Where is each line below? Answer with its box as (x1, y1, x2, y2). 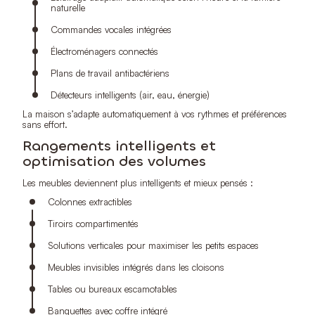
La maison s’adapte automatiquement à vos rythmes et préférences (22, 108, 287, 120)
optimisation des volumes (22, 151, 206, 171)
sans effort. (22, 118, 67, 130)
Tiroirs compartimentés (48, 217, 139, 229)
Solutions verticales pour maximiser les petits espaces (48, 239, 259, 251)
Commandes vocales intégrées (51, 23, 172, 35)
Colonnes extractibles (48, 195, 132, 207)
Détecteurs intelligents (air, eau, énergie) (51, 89, 210, 101)
